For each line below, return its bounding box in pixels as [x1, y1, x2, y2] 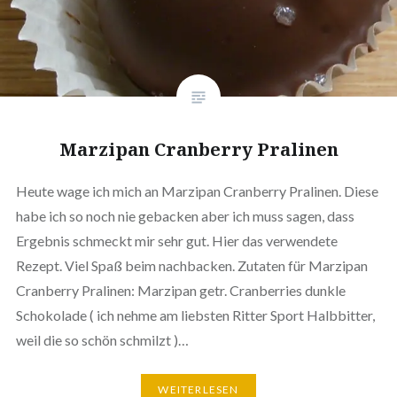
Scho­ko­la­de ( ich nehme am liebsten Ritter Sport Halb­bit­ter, [15, 306, 375, 323]
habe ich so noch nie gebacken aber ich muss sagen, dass [15, 206, 354, 224]
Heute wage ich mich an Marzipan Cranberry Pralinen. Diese [15, 182, 378, 199]
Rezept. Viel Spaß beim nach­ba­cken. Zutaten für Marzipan [15, 256, 368, 274]
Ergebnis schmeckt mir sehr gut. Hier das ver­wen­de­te [15, 231, 338, 249]
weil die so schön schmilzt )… [15, 331, 191, 348]
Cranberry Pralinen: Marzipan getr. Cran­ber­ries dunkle [15, 281, 346, 299]
